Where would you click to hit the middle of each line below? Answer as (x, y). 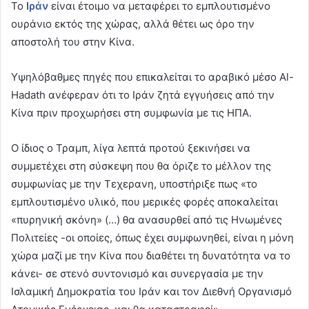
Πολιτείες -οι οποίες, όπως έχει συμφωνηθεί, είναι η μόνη (152, 238)
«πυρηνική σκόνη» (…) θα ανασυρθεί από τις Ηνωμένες (147, 220)
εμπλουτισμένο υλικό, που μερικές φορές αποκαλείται (144, 202)
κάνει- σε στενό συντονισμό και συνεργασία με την (137, 274)
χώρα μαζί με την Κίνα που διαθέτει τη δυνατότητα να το (151, 256)
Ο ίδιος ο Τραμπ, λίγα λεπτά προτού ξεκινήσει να (131, 148)
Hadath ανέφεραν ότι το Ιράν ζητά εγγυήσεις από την (143, 95)
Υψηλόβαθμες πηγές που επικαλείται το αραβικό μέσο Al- (152, 77)
